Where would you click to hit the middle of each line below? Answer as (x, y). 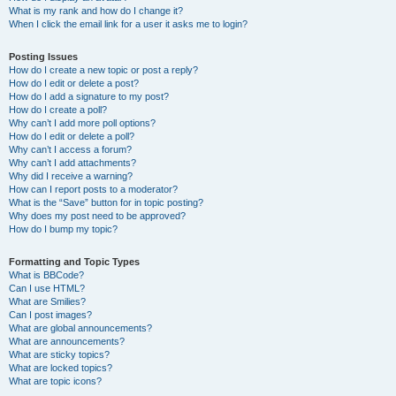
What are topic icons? (55, 381)
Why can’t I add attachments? (72, 163)
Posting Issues (43, 57)
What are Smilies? (47, 301)
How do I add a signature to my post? (89, 96)
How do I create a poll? (58, 110)
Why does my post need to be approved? (97, 216)
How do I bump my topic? (63, 229)
